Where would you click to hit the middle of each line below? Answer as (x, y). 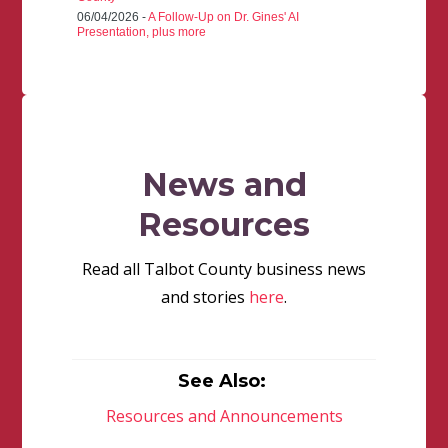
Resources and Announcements (224, 416)
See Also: (224, 381)
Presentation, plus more (142, 32)
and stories (205, 297)
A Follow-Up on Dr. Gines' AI (224, 17)
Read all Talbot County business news (224, 269)
